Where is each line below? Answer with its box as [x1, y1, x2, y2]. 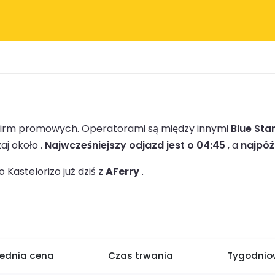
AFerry [106, 164, 139, 179]
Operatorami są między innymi [82, 121, 231, 136]
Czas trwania [108, 249, 173, 263]
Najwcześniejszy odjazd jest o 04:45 [45, 137, 225, 152]
